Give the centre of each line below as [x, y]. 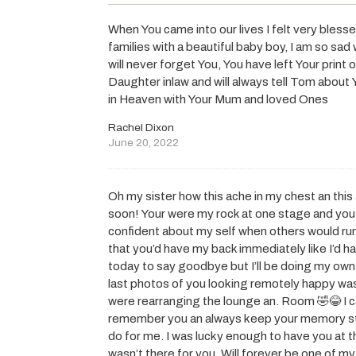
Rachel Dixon [141, 128]
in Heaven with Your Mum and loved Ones [219, 100]
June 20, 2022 [144, 143]
